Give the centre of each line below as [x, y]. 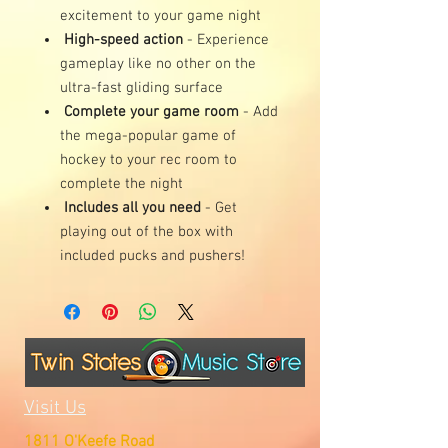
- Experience [226, 39]
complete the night [121, 183]
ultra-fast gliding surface [141, 87]
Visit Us [55, 408]
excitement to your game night [160, 15]
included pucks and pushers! [152, 255]
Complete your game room [151, 111]
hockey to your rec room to [148, 159]
